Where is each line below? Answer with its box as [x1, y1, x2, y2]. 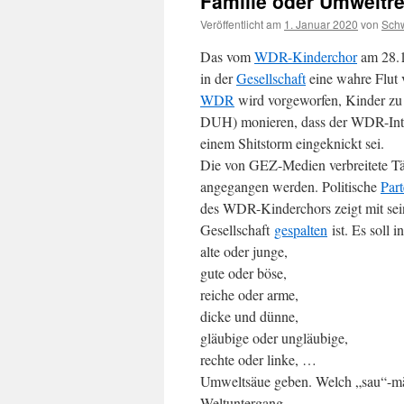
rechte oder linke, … [200, 350, 317, 369]
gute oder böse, [200, 263, 287, 282]
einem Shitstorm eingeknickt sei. [200, 133, 384, 152]
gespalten [274, 220, 327, 239]
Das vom [200, 47, 254, 66]
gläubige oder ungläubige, [200, 328, 348, 347]
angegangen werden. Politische [200, 177, 381, 196]
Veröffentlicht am [200, 16, 281, 32]
